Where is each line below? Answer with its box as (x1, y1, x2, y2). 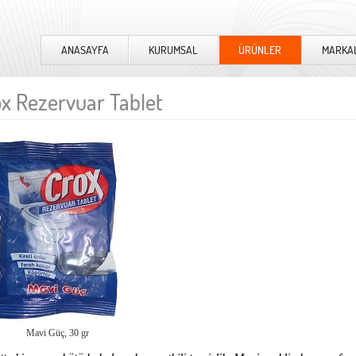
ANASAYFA (60, 43, 109, 57)
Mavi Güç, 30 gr (25, 327, 89, 339)
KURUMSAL (149, 43, 199, 57)
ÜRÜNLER (238, 43, 282, 57)
